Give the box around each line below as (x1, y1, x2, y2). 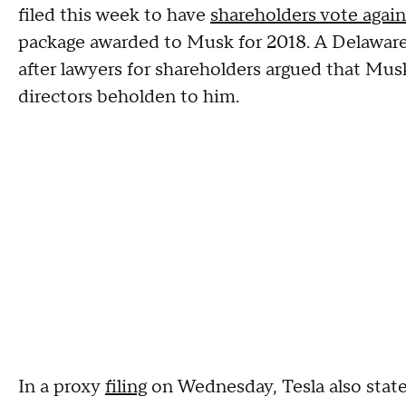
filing (105, 374, 147, 399)
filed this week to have (18, 3, 210, 27)
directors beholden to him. (18, 84, 244, 109)
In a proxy (18, 374, 105, 399)
